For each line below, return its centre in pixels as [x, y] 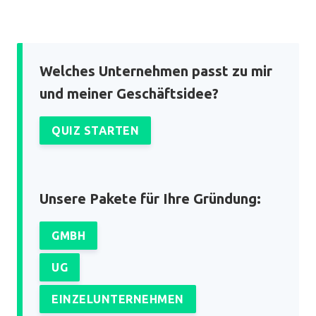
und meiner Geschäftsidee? [129, 93]
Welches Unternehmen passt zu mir [156, 71]
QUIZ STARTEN [96, 130]
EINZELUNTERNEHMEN [118, 299]
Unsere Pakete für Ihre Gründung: [150, 199]
